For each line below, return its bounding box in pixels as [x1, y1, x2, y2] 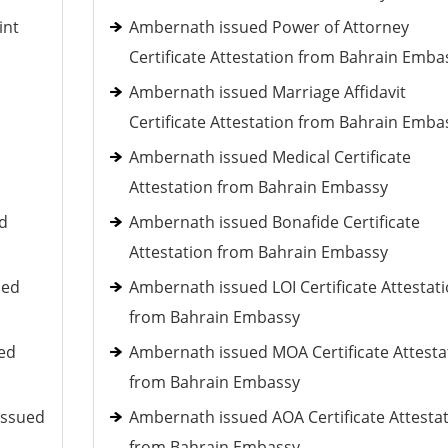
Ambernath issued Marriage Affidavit [128, 81, 406, 103]
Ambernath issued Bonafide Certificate [128, 211, 420, 233]
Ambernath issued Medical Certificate [128, 146, 411, 168]
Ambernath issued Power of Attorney [128, 16, 409, 38]
